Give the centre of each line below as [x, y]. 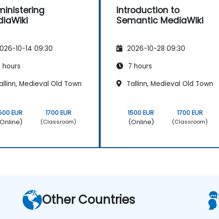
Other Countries [88, 199]
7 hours [139, 66]
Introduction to [148, 10]
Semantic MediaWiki [160, 20]
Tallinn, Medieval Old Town [169, 84]
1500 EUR [141, 112]
